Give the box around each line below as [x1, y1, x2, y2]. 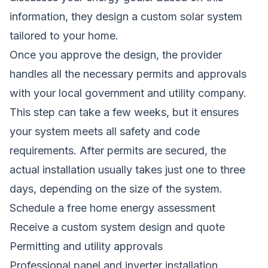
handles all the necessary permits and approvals [10, 67, 246, 80]
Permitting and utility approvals [10, 239, 163, 252]
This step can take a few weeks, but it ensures [10, 105, 239, 118]
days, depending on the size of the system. [10, 182, 223, 195]
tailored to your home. [10, 29, 118, 42]
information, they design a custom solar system [10, 10, 242, 23]
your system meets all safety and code [10, 124, 200, 138]
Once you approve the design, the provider [10, 48, 222, 61]
